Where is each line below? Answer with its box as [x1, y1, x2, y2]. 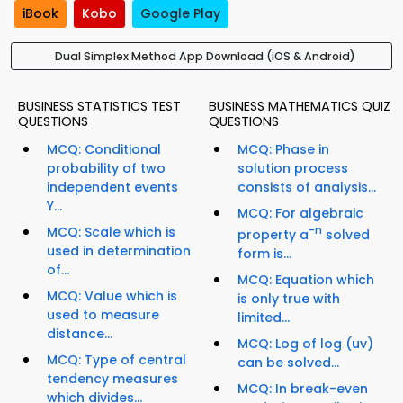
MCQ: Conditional [47, 140, 161, 159]
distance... [47, 325, 112, 344]
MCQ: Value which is [47, 287, 177, 306]
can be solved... [237, 353, 339, 372]
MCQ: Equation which [237, 270, 374, 289]
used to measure [47, 306, 159, 325]
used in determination [47, 242, 191, 261]
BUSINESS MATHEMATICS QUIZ [209, 97, 390, 116]
